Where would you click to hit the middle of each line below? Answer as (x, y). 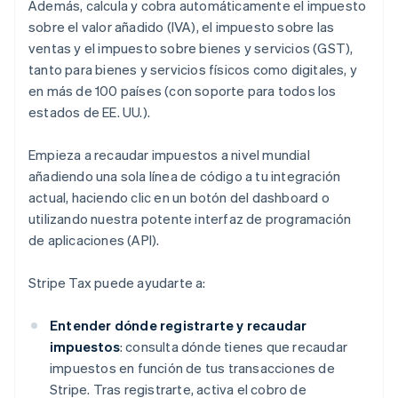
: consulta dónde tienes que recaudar (234, 347)
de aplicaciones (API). (94, 240)
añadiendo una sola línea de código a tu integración (185, 176)
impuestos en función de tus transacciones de (192, 368)
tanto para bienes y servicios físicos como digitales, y (193, 70)
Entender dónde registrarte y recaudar (179, 326)
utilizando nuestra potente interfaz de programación (190, 219)
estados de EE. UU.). (89, 112)
